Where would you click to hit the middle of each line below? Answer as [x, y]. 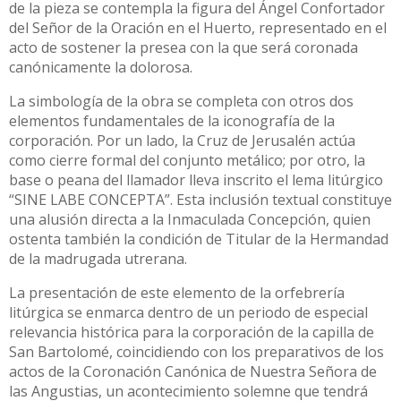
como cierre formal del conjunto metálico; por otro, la [187, 161]
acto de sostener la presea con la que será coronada [183, 48]
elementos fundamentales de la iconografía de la [172, 121]
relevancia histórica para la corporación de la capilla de [192, 333]
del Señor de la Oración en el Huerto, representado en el [198, 28]
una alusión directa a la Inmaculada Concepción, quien [190, 220]
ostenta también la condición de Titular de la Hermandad [199, 239]
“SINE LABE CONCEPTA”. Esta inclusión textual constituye [200, 200]
